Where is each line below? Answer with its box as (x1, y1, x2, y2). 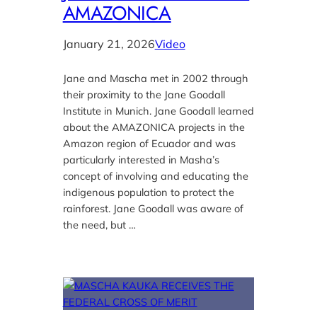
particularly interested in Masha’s (62, 153, 219, 167)
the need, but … (62, 218, 136, 232)
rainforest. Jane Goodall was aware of (62, 202, 243, 216)
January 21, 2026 (62, 37, 155, 52)
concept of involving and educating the (62, 169, 248, 183)
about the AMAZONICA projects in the (62, 120, 245, 134)
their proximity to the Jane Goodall (62, 88, 225, 102)
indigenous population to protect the (62, 185, 234, 200)
